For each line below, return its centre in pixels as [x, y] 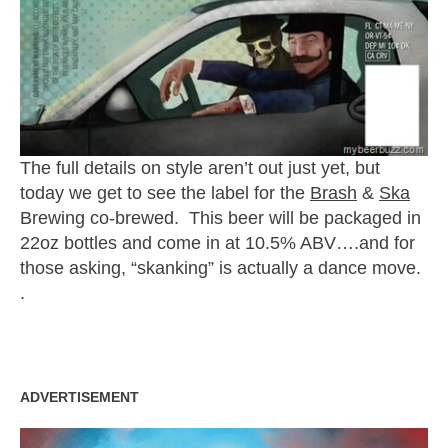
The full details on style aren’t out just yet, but [200, 168]
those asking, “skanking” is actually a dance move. [223, 268]
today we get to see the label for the [165, 193]
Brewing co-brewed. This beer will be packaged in [220, 218]
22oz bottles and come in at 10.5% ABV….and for [217, 243]
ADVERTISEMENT [79, 397]
